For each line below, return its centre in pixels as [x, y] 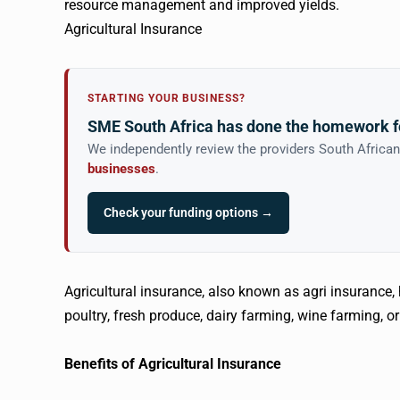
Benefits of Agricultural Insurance [173, 363]
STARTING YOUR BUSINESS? [167, 98]
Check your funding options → [188, 212]
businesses [121, 169]
